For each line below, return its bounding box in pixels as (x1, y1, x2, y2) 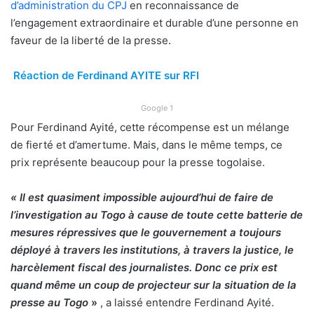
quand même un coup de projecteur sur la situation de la (11, 278, 296, 292)
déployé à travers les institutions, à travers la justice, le (11, 243, 294, 257)
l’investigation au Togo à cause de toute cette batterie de (11, 207, 303, 221)
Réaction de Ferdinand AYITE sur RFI (13, 68, 199, 82)
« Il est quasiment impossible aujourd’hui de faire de (11, 190, 273, 204)
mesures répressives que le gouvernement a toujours (11, 225, 281, 239)
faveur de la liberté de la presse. (11, 33, 171, 47)
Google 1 (141, 102, 173, 113)
